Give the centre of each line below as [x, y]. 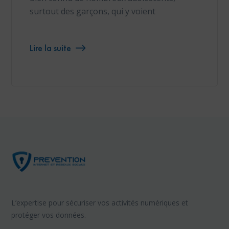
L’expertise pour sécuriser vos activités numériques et [100, 203]
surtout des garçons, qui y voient [93, 12]
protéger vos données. [49, 215]
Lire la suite [51, 48]
